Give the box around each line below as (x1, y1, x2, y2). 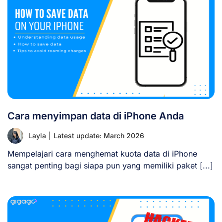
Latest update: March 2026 (54, 131, 144, 140)
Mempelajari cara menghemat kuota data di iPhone (7, 148, 197, 159)
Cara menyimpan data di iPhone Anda (7, 110, 184, 122)
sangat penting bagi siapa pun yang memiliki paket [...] (7, 160, 213, 170)
